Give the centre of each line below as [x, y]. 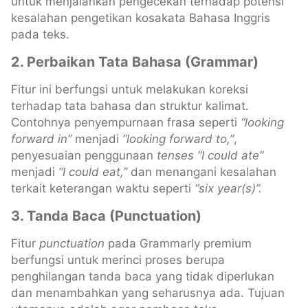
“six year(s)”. [228, 188]
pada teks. [40, 34]
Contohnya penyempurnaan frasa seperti [124, 122]
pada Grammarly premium [180, 243]
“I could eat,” [93, 172]
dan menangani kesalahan [202, 172]
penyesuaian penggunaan [84, 155]
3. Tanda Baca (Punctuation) [106, 216]
